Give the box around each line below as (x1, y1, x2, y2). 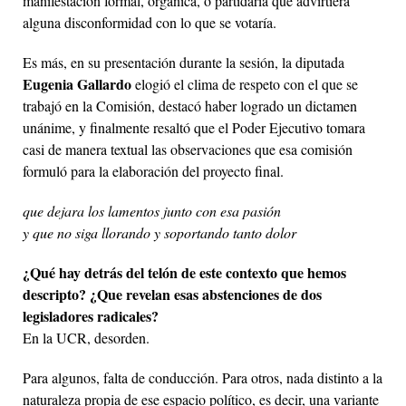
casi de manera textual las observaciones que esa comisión (23, 139, 353, 159)
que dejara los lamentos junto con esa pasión (23, 200, 281, 220)
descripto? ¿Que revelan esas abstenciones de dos (23, 283, 322, 304)
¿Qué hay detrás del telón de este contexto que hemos (23, 261, 346, 283)
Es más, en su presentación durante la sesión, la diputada (23, 52, 344, 72)
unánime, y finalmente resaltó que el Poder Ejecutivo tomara (23, 117, 365, 137)
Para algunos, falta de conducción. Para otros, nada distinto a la (23, 367, 382, 387)
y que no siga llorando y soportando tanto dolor (23, 222, 296, 242)
